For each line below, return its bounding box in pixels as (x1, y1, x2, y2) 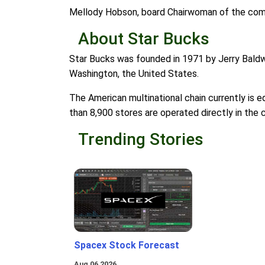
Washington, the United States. (69, 68, 199, 80)
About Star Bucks (78, 29, 209, 49)
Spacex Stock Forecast (74, 240, 179, 251)
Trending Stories (78, 130, 203, 150)
